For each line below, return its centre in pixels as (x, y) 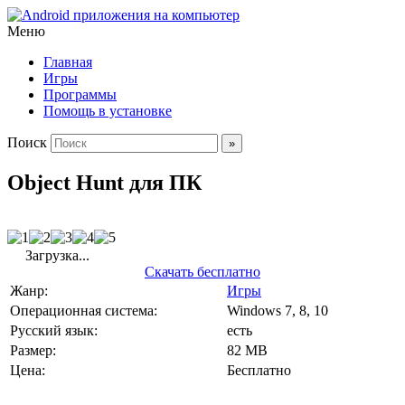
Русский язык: (54, 330)
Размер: (33, 350)
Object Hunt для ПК (104, 182)
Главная (68, 62)
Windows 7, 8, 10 (278, 310)
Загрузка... (56, 255)
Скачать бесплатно (202, 271)
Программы (80, 94)
